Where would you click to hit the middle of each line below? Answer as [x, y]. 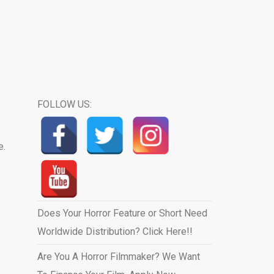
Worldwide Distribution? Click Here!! [115, 231]
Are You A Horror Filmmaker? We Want [118, 257]
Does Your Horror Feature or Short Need [122, 213]
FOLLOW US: [64, 104]
